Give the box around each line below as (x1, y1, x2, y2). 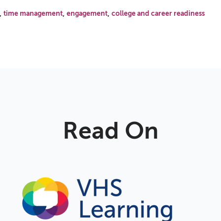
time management (3, 9, 63, 17)
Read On (63, 117, 158, 144)
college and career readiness (111, 9, 205, 17)
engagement (66, 9, 108, 17)
